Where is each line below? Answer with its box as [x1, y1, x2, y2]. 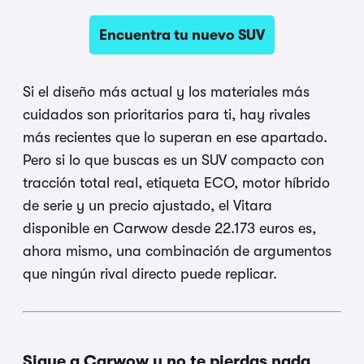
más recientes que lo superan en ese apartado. [23, 128, 327, 145]
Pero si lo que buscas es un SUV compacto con [23, 151, 324, 168]
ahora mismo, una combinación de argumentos [23, 242, 331, 259]
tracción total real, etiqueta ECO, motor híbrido [23, 174, 330, 191]
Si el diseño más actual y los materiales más [23, 83, 310, 100]
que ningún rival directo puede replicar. [23, 265, 277, 282]
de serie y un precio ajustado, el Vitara [23, 197, 272, 214]
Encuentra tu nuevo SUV [99, 26, 265, 43]
